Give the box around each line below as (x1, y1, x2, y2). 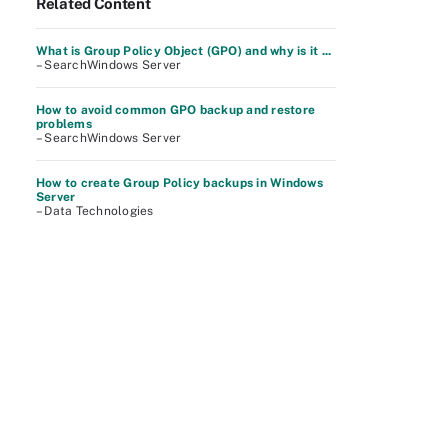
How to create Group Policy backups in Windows (36, 176, 323, 190)
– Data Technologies (36, 204, 154, 218)
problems (36, 117, 92, 131)
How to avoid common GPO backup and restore (36, 103, 316, 117)
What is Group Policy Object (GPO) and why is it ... (36, 44, 332, 58)
